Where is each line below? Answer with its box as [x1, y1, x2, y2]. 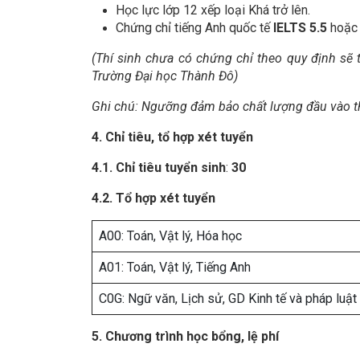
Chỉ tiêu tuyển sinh [116, 160, 226, 176]
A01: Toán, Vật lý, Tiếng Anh [99, 260, 251, 276]
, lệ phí [241, 329, 279, 345]
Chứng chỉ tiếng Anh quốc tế [116, 20, 273, 36]
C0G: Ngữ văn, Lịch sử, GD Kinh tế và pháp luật [99, 291, 357, 307]
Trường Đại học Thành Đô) [92, 68, 238, 84]
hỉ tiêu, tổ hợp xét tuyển [114, 129, 253, 145]
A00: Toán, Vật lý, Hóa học [99, 228, 242, 244]
